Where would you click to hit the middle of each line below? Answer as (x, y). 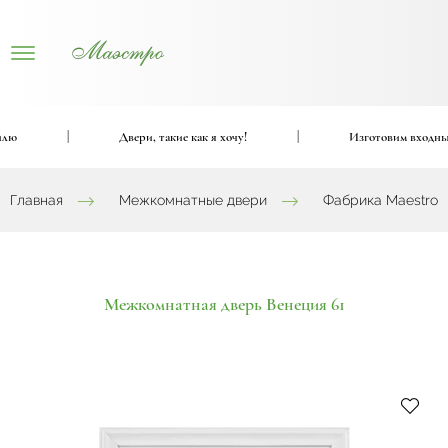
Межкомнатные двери (193, 199)
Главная (36, 199)
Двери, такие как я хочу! (163, 137)
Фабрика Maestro (380, 199)
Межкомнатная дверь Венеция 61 (224, 303)
